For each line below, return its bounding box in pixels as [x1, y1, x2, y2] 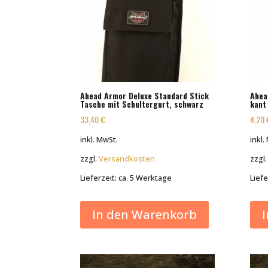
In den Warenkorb [92, 206, 197, 223]
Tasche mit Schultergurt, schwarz [80, 98, 204, 111]
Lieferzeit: [80, 173, 119, 184]
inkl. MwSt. [80, 134, 118, 145]
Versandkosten [99, 153, 156, 164]
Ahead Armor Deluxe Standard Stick [80, 89, 209, 102]
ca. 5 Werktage [118, 173, 172, 184]
